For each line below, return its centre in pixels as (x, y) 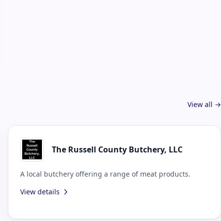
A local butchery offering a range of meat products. (105, 174)
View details (40, 191)
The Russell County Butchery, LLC (117, 149)
